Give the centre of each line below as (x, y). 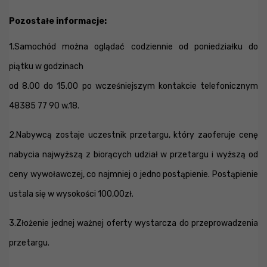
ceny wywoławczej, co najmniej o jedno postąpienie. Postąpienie (133, 174)
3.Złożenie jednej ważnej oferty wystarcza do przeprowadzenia (133, 223)
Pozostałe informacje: (58, 21)
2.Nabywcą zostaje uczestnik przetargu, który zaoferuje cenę (133, 135)
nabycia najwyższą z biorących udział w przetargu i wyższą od (133, 155)
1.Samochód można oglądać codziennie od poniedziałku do (133, 47)
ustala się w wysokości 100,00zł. (71, 194)
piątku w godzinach (46, 66)
